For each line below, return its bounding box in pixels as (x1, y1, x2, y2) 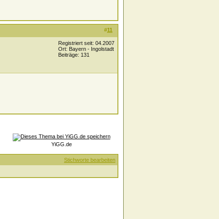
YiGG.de (51, 141, 72, 147)
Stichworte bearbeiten (64, 157, 115, 163)
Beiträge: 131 (58, 52, 89, 58)
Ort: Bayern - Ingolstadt (58, 46, 114, 52)
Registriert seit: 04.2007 (58, 40, 114, 46)
